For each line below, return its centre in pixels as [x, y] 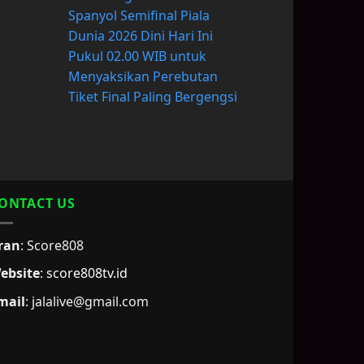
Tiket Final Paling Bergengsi [152, 97]
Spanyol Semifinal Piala [139, 16]
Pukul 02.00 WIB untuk [137, 56]
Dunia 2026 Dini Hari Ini [140, 36]
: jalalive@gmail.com [87, 301]
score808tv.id [87, 273]
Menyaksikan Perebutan [143, 77]
